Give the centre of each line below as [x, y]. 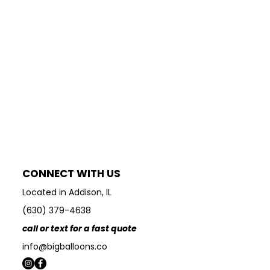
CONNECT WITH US [71, 174]
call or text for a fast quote [80, 229]
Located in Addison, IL [67, 193]
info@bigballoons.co [65, 247]
